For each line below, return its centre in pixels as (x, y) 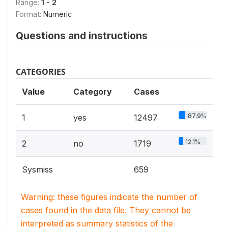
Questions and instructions (82, 36)
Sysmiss (37, 169)
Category (93, 92)
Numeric (58, 14)
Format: (30, 14)
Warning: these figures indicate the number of (109, 197)
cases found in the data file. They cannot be (106, 210)
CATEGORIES (41, 72)
